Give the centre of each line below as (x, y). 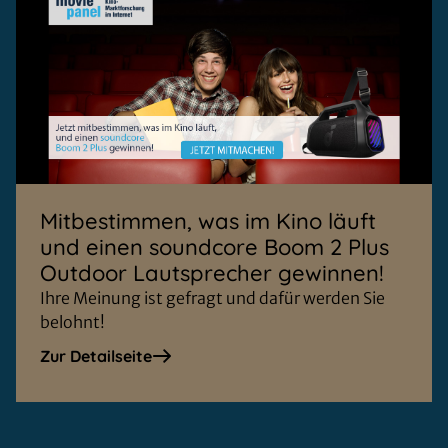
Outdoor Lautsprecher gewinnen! (212, 273)
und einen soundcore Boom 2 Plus (214, 247)
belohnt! (72, 322)
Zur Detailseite (96, 356)
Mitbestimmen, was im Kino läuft (208, 221)
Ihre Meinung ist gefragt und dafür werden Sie (212, 298)
